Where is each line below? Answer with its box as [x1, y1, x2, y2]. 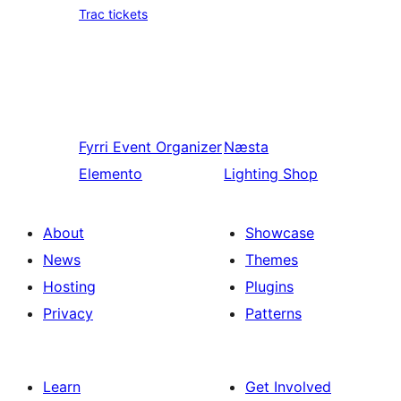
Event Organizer [113, 138, 222, 156]
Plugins [245, 277, 294, 295]
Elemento [79, 165, 142, 183]
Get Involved [245, 378, 331, 396]
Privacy [43, 304, 93, 322]
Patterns [245, 304, 302, 322]
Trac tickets [79, 6, 148, 21]
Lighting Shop [224, 165, 319, 183]
